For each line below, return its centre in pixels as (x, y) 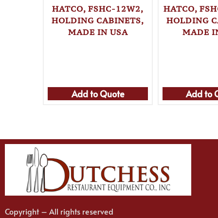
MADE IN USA (98, 32)
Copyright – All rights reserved (59, 211)
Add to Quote (98, 93)
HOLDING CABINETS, (98, 21)
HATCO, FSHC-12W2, (98, 9)
